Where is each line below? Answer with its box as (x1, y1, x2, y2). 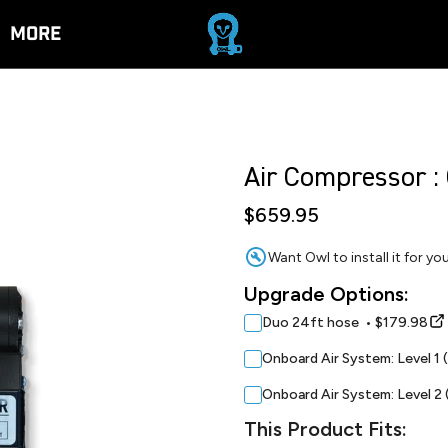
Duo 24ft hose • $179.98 (262, 314, 428, 331)
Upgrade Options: (244, 282, 409, 306)
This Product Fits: (244, 417, 407, 441)
